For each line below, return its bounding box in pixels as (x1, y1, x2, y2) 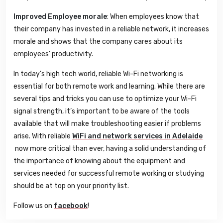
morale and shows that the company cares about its (13, 37, 183, 46)
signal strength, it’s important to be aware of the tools (13, 107, 190, 116)
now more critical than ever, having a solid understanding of (13, 144, 206, 153)
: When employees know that (107, 12, 199, 21)
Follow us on (13, 202, 54, 211)
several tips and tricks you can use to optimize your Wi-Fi (13, 95, 197, 104)
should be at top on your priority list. (13, 182, 129, 191)
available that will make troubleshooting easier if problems (13, 119, 201, 128)
